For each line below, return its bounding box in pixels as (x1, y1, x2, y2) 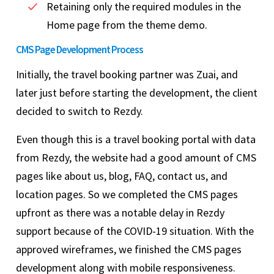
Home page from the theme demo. (46, 18, 207, 32)
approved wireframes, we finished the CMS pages (16, 242, 242, 257)
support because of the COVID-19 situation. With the (16, 224, 254, 239)
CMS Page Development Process (16, 43, 143, 57)
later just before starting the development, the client (16, 86, 257, 100)
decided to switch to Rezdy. (16, 104, 143, 119)
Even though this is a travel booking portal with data (16, 132, 256, 147)
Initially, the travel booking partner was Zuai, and (16, 67, 238, 82)
